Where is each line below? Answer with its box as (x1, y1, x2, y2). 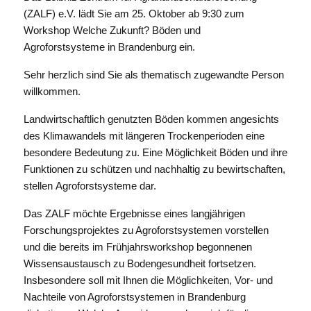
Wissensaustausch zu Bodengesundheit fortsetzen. (23, 258, 256, 269)
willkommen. (23, 85, 81, 97)
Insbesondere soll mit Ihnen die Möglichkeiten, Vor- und (23, 274, 273, 286)
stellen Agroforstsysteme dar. (23, 180, 156, 192)
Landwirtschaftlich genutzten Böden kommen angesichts (23, 113, 279, 125)
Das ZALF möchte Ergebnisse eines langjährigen (23, 208, 245, 219)
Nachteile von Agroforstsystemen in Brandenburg (23, 291, 246, 303)
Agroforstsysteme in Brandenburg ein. (23, 41, 195, 53)
